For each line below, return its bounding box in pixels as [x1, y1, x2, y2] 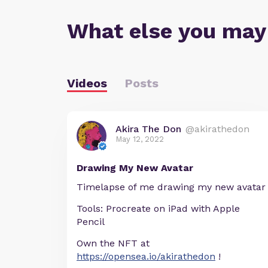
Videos [67, 76, 107, 91]
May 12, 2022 [115, 135, 164, 144]
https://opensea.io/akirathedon [77, 251, 215, 263]
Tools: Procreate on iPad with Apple [77, 203, 240, 215]
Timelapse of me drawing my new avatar [77, 181, 266, 193]
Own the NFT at [77, 237, 150, 249]
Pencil [77, 216, 105, 228]
